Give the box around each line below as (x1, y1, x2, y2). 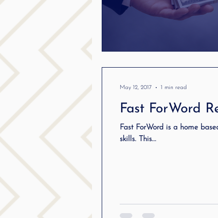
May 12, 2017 (120, 84, 152, 91)
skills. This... (120, 135, 156, 143)
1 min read (161, 84, 187, 91)
